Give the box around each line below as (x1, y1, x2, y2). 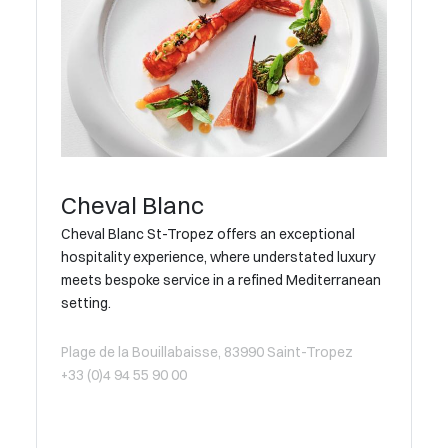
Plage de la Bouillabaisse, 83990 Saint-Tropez (61, 342, 353, 361)
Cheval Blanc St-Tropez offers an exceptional (61, 224, 355, 243)
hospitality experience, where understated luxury (61, 247, 375, 266)
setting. (61, 293, 111, 312)
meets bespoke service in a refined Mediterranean (61, 270, 381, 289)
